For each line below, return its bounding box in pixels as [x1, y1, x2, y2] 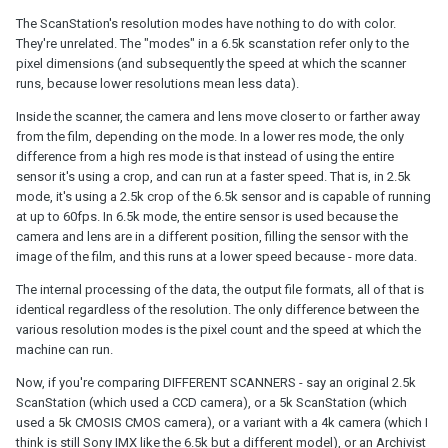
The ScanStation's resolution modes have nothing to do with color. [16, 15, 396, 31]
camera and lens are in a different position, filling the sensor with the [16, 228, 408, 244]
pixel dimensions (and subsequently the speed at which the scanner [16, 55, 406, 71]
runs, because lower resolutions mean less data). [16, 75, 299, 91]
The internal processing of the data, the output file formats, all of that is [16, 281, 424, 297]
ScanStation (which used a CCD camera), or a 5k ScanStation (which [16, 394, 407, 410]
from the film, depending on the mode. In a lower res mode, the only [16, 128, 404, 144]
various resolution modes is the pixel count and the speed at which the [16, 321, 421, 337]
